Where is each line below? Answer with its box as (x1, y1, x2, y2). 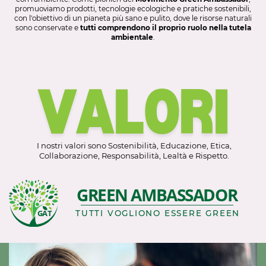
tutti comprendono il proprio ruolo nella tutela (80, 23, 251, 33)
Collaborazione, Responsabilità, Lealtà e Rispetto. (39, 150, 229, 160)
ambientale (111, 33, 154, 42)
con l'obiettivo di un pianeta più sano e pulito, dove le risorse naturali (14, 14, 252, 23)
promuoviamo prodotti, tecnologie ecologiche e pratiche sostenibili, (15, 4, 252, 14)
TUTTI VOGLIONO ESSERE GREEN (75, 208, 240, 218)
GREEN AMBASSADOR (76, 183, 237, 206)
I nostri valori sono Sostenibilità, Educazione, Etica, (36, 140, 232, 150)
